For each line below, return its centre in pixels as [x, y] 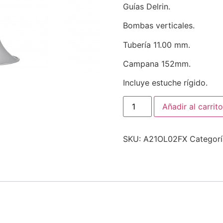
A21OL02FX [165, 139]
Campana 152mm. [157, 63]
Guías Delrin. [146, 6]
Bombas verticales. [159, 26]
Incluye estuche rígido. [165, 83]
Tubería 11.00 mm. [156, 45]
